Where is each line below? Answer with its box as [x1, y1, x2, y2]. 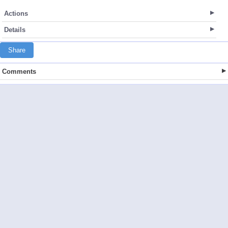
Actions [4, 10, 28, 18]
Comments [2, 68, 36, 76]
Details [4, 26, 25, 34]
